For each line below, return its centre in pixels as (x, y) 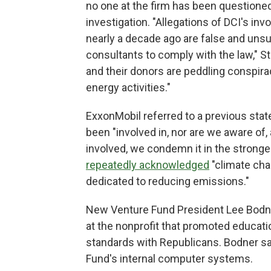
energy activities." (128, 87)
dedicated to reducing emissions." (168, 181)
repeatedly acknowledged (148, 165)
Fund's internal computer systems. (169, 259)
